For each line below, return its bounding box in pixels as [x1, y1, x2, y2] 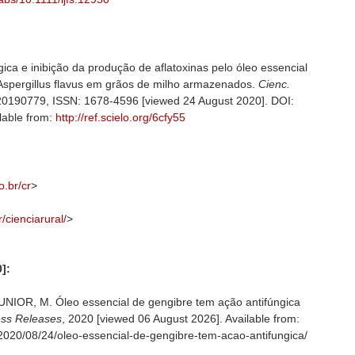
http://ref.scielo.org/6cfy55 [55, 110, 185, 124]
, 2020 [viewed [62, 311, 138, 325]
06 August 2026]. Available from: [138, 311, 300, 325]
